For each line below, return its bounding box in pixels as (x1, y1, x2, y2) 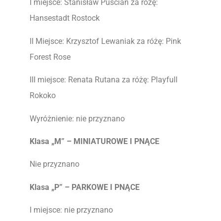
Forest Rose (30, 52, 71, 62)
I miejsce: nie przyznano (30, 205, 113, 215)
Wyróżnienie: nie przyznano (30, 113, 125, 123)
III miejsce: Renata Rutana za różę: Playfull (30, 75, 178, 85)
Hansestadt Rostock (30, 13, 100, 23)
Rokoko (30, 91, 56, 101)
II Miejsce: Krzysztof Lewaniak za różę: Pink (30, 36, 181, 46)
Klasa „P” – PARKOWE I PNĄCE (30, 182, 140, 192)
